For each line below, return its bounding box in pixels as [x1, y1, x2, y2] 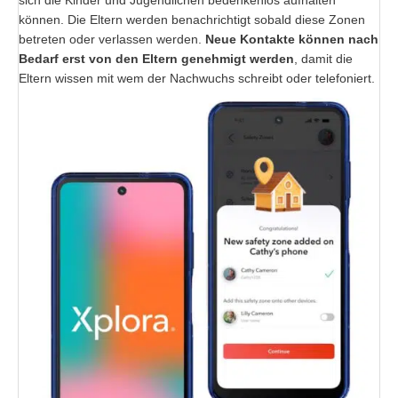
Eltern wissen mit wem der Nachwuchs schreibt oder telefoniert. [19, 71, 375, 86]
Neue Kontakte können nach [205, 32, 378, 47]
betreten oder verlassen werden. [19, 32, 205, 47]
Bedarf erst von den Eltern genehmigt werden [19, 52, 294, 67]
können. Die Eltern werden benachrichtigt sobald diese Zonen [19, 12, 365, 28]
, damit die [294, 52, 353, 67]
